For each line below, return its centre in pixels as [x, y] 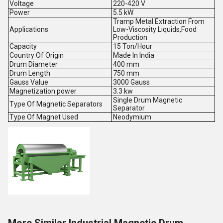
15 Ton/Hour [132, 47]
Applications [29, 30]
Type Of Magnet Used [44, 117]
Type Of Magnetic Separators [56, 104]
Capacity [23, 47]
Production [130, 38]
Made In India [133, 56]
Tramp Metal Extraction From [159, 22]
